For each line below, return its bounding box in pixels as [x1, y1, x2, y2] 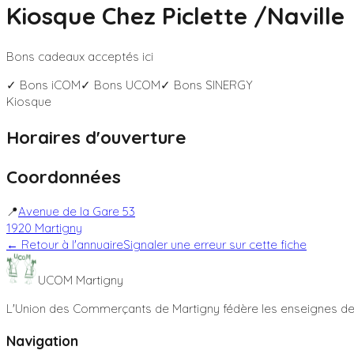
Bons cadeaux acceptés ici [6, 49, 153, 65]
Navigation [6, 331, 78, 349]
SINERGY [205, 77, 253, 93]
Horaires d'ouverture [6, 125, 186, 149]
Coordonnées [6, 164, 121, 188]
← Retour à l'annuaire [6, 237, 123, 253]
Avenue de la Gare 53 [18, 204, 135, 220]
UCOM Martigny [38, 273, 123, 288]
